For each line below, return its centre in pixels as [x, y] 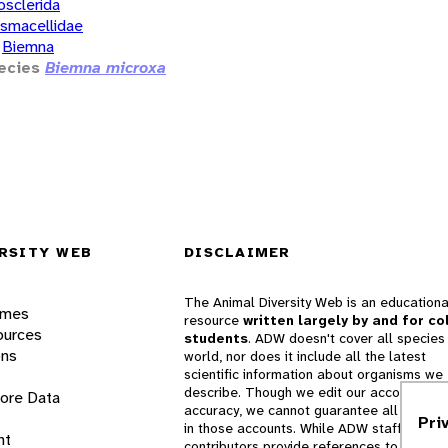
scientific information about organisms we [313, 374]
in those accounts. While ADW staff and [306, 428]
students [216, 338]
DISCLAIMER [237, 252]
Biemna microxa [105, 67]
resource [213, 320]
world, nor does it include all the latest [305, 356]
